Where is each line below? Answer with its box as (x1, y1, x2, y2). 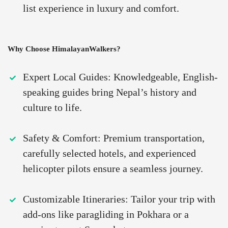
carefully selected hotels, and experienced (23, 148, 196, 159)
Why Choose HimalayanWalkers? (8, 45, 121, 53)
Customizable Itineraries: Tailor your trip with (23, 193, 215, 205)
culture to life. (23, 102, 82, 113)
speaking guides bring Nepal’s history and (23, 87, 196, 98)
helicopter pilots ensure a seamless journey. (23, 163, 203, 175)
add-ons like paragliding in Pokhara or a (23, 209, 189, 220)
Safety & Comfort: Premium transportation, (23, 132, 205, 144)
